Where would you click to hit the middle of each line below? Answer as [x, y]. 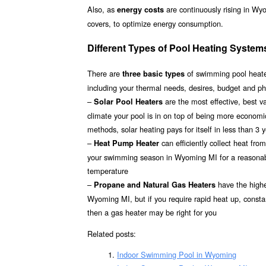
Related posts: [112, 233]
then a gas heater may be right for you [152, 212]
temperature [108, 170]
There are [105, 73]
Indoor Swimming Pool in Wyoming [177, 255]
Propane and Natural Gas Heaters [155, 184]
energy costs [140, 10]
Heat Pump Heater [126, 143]
